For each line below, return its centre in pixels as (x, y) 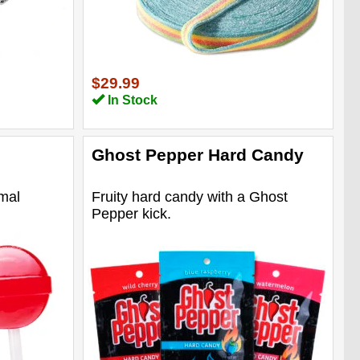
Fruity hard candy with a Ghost (189, 196)
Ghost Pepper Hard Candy (197, 154)
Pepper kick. (131, 213)
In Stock (131, 100)
